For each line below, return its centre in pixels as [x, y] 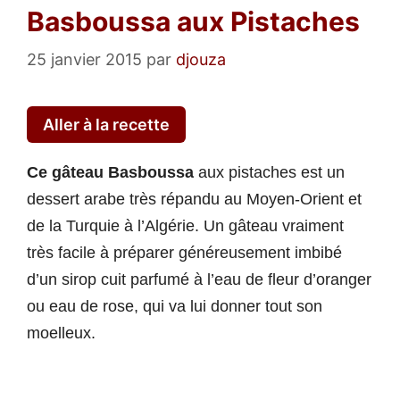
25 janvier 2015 [84, 60]
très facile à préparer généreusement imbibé [184, 253]
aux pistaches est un [269, 173]
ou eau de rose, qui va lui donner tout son [175, 307]
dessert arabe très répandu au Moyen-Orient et [194, 200]
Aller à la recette [106, 125]
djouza [201, 60]
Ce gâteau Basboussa [110, 173]
